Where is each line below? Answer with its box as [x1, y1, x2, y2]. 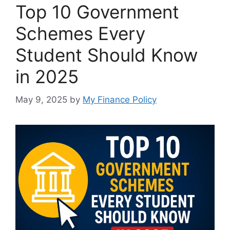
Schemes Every [15, 23, 145, 45]
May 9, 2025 [15, 94, 67, 105]
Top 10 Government [15, 1, 179, 23]
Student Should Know [15, 44, 198, 66]
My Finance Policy [83, 94, 157, 105]
